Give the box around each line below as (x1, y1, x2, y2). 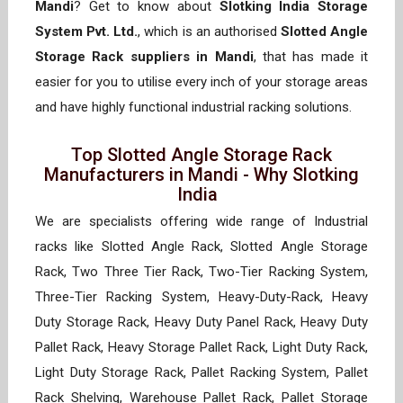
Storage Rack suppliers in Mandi (35, 49, 254, 66)
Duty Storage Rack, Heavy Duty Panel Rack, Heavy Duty (35, 314, 368, 331)
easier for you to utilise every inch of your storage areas (35, 74, 368, 91)
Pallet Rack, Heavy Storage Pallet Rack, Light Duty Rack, (35, 339, 368, 356)
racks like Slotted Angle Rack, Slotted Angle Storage (35, 238, 368, 255)
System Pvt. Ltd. (35, 23, 139, 40)
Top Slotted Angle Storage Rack (71, 144, 332, 166)
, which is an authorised (138, 23, 281, 40)
